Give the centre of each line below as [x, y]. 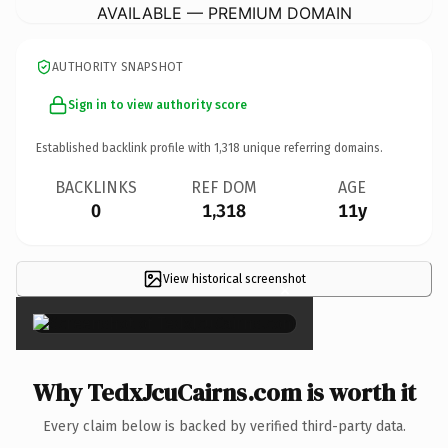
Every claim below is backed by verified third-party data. [224, 426]
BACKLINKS [96, 187]
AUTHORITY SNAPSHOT [118, 66]
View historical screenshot [234, 278]
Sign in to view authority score [157, 104]
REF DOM [224, 187]
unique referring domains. [311, 147]
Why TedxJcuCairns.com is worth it [224, 392]
